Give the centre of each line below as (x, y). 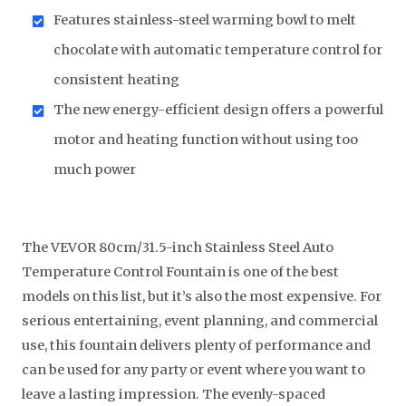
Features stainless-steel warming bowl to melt (205, 19)
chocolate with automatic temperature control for (218, 49)
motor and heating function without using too (206, 139)
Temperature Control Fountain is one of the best (181, 271)
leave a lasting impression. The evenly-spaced (174, 394)
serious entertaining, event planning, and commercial (200, 320)
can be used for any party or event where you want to (194, 369)
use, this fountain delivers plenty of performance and (197, 345)
